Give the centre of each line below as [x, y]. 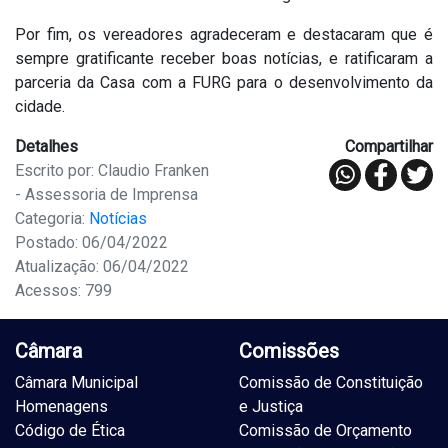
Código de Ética [70, 431]
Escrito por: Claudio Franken [112, 171]
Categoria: [52, 219]
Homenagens [61, 407]
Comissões [289, 351]
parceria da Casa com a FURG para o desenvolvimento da [224, 83]
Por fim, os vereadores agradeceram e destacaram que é [224, 35]
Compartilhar [389, 147]
